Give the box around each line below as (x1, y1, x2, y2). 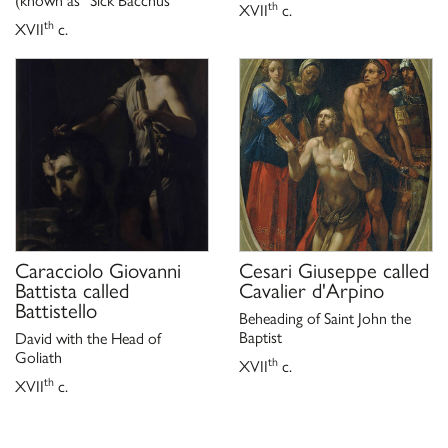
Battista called (15, 277, 129, 303)
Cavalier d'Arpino (239, 277, 384, 303)
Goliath (15, 347, 62, 367)
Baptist (239, 327, 282, 347)
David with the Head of (15, 328, 161, 348)
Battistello (15, 297, 97, 323)
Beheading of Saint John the (239, 308, 411, 328)
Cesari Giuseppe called (239, 257, 429, 283)
